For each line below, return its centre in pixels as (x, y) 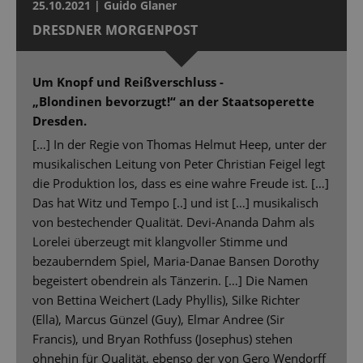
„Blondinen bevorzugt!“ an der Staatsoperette (173, 102)
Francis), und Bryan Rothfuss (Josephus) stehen (162, 339)
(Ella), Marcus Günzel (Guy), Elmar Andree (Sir (158, 320)
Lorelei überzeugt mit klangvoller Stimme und (160, 242)
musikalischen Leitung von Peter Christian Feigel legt (179, 164)
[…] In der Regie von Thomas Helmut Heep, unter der (179, 145)
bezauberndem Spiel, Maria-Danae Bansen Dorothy (176, 261)
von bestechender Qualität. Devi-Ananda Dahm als (173, 222)
